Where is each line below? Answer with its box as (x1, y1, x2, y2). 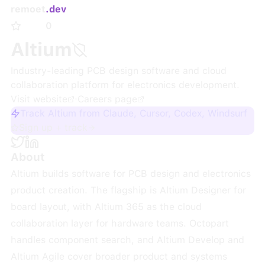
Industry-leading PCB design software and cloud (10, 65, 227, 76)
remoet (10, 4, 46, 15)
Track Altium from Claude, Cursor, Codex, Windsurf (20, 108, 247, 119)
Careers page (77, 93, 137, 105)
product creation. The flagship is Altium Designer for (10, 185, 246, 196)
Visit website (10, 93, 67, 105)
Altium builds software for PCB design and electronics (10, 168, 251, 179)
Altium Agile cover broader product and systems (10, 251, 227, 262)
